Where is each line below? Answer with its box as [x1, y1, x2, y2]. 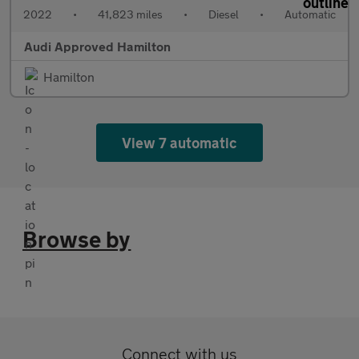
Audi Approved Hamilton [24, 38, 171, 54]
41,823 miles [98, 7, 163, 22]
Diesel [208, 7, 239, 22]
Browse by [22, 226, 131, 253]
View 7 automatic [121, 134, 238, 152]
